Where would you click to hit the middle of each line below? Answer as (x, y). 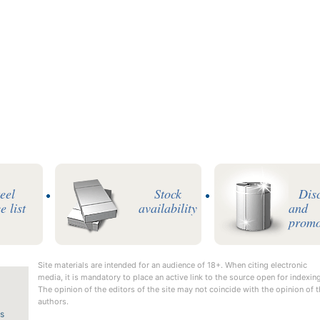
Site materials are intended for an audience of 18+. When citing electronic (172, 265)
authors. (53, 301)
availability (167, 208)
